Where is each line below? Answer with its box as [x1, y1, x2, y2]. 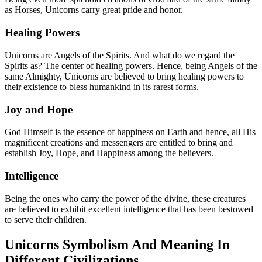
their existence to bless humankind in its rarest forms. [5, 81, 199, 92]
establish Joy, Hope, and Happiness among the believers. [5, 148, 213, 158]
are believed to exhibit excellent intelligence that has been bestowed [5, 204, 253, 214]
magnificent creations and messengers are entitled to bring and [5, 137, 233, 148]
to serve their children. [5, 214, 87, 225]
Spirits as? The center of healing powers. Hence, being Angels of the [5, 60, 257, 71]
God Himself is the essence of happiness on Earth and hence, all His [5, 127, 256, 137]
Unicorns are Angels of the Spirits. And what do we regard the [5, 50, 235, 60]
